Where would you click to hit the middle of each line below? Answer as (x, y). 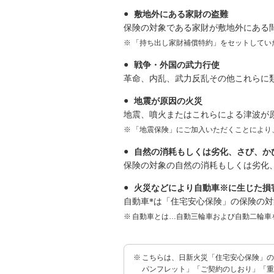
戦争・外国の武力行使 (176, 65)
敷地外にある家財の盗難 (181, 14)
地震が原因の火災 (168, 101)
